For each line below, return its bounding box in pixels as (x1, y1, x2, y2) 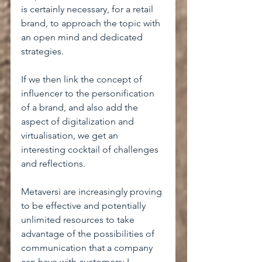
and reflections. (21, 158, 85, 169)
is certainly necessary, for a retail (21, 4, 156, 15)
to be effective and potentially (21, 200, 148, 211)
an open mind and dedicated (21, 32, 145, 43)
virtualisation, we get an (21, 130, 120, 141)
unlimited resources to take (21, 214, 137, 225)
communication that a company (21, 242, 155, 253)
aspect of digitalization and (21, 116, 136, 127)
